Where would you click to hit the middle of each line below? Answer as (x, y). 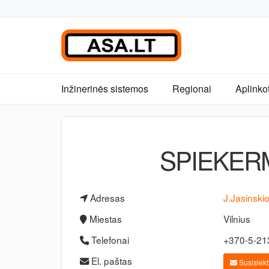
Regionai (192, 89)
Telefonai (109, 240)
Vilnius (237, 219)
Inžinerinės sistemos (105, 89)
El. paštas (110, 261)
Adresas (106, 198)
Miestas (104, 219)
